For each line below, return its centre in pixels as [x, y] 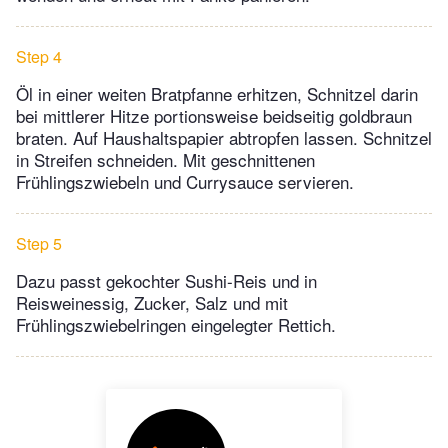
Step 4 [39, 57]
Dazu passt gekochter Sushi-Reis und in [166, 281]
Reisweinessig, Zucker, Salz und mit [152, 303]
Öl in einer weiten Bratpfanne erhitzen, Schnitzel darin [217, 94]
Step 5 [39, 244]
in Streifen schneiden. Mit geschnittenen [165, 160]
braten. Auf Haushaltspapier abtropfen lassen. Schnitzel [224, 138]
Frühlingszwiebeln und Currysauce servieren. [185, 182]
